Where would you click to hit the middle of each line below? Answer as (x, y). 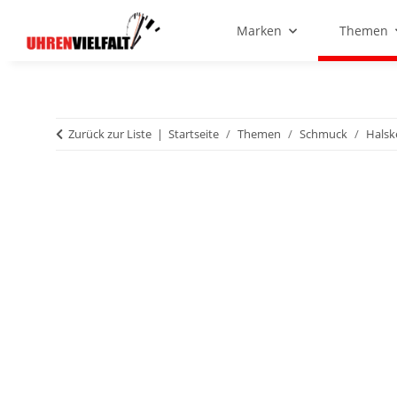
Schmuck (323, 134)
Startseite (194, 134)
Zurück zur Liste (110, 134)
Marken (260, 31)
